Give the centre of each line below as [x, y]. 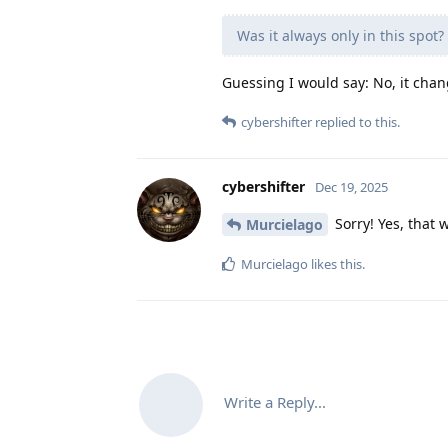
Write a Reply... [275, 402]
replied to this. [356, 121]
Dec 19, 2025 [351, 186]
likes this [335, 264]
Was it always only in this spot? [340, 35]
